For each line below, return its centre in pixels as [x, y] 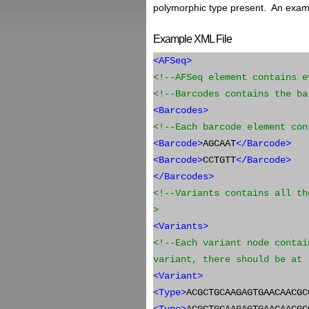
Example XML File [192, 39]
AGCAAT [219, 143]
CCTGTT [219, 160]
